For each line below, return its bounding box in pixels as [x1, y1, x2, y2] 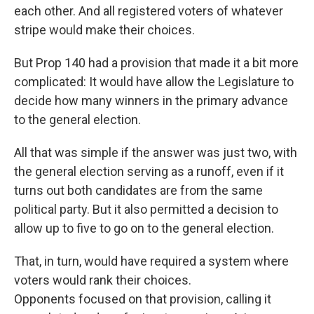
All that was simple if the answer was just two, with [14, 145, 297, 160]
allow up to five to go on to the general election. [14, 221, 274, 235]
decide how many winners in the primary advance [14, 93, 288, 108]
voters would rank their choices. [14, 273, 191, 287]
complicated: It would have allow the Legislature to [14, 74, 294, 89]
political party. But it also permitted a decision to [14, 202, 278, 217]
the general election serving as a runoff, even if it [14, 164, 284, 179]
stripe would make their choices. [14, 22, 195, 37]
